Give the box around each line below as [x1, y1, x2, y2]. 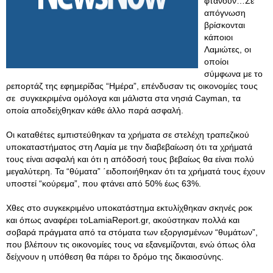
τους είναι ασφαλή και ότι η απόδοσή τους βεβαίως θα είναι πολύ [6, 154, 254, 164]
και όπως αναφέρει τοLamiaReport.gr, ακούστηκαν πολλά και [6, 215, 239, 225]
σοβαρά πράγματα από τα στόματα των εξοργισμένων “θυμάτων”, [6, 227, 258, 237]
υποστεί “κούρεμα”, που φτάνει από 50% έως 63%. [6, 179, 201, 188]
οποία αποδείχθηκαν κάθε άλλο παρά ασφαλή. [6, 105, 183, 115]
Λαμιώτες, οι [204, 44, 251, 54]
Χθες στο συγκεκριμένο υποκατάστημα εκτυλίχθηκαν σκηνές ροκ [6, 203, 252, 213]
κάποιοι [204, 32, 233, 42]
